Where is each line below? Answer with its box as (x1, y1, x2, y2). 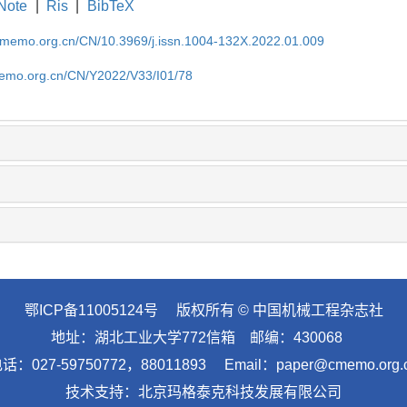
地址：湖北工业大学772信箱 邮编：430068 (50, 330, 357, 346)
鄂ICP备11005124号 (24, 303, 158, 319)
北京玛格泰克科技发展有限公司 (138, 384, 342, 401)
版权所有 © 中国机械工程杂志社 (157, 303, 383, 319)
